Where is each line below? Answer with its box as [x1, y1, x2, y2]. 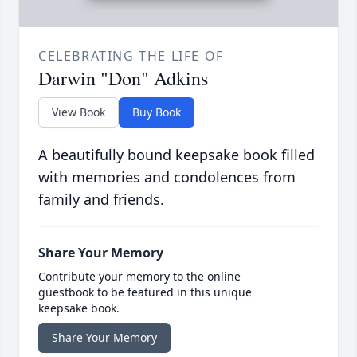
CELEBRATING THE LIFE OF [38, 47, 224, 65]
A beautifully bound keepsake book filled [38, 145, 315, 165]
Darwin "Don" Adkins [38, 65, 208, 92]
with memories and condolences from [38, 167, 296, 187]
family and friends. [38, 190, 164, 210]
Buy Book [132, 104, 181, 120]
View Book [52, 104, 105, 120]
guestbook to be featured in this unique [38, 284, 252, 300]
